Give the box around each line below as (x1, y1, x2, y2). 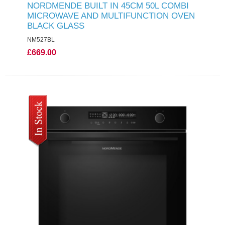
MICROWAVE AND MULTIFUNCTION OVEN (27, 11, 195, 21)
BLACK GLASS (27, 21, 84, 31)
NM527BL (27, 36, 55, 43)
